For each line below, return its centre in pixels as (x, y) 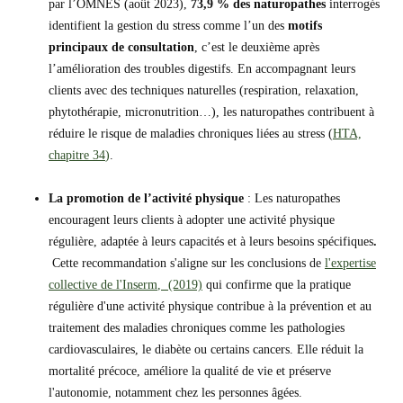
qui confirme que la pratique (277, 285)
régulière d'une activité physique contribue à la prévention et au (210, 306)
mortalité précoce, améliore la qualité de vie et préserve (190, 371)
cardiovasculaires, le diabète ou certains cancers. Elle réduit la (206, 349)
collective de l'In (91, 285)
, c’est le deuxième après (257, 47)
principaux (78, 47)
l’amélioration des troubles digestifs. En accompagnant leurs (202, 69)
